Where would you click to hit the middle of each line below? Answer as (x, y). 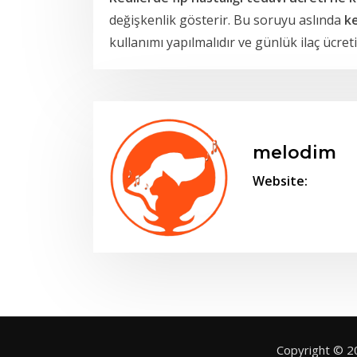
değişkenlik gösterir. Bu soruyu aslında (227, 20)
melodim (294, 153)
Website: (280, 180)
